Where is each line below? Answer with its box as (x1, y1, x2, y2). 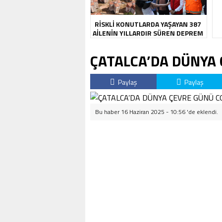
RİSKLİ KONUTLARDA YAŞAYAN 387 (94, 19, 201, 29)
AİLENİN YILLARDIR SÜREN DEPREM (92, 28, 203, 38)
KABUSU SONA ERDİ (117, 37, 178, 47)
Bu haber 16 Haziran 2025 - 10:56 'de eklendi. (95, 107, 218, 116)
